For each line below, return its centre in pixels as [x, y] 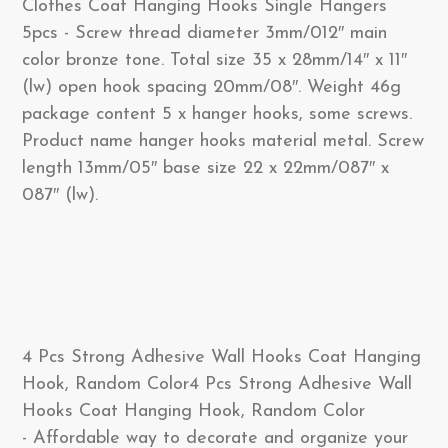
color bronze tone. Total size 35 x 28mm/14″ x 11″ [214, 60]
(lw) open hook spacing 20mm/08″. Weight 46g [211, 87]
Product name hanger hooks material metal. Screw [223, 141]
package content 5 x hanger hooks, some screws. [217, 114]
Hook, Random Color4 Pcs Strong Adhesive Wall [217, 384]
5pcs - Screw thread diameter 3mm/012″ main [204, 33]
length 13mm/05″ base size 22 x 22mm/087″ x [205, 168]
